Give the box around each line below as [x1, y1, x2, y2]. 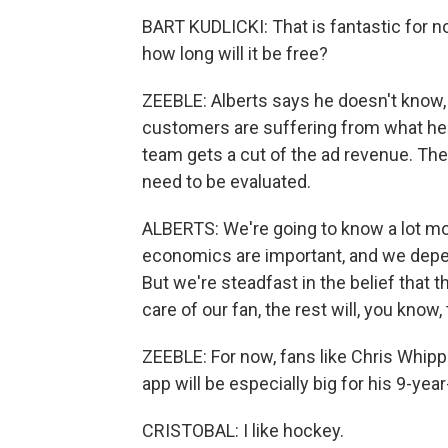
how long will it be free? [142, 43, 328, 64]
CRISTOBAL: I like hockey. [142, 420, 344, 441]
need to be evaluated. [142, 171, 311, 192]
